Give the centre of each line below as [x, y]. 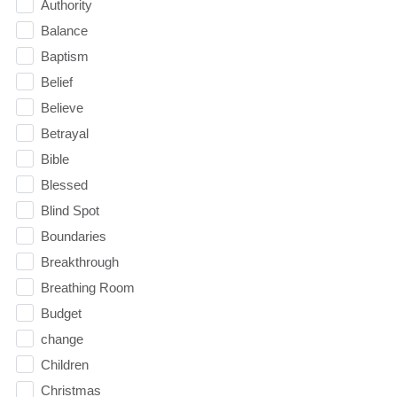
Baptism [64, 56]
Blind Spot [70, 210]
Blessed [64, 184]
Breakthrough [79, 261]
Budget [61, 313]
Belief [56, 82]
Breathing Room [87, 287]
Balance [64, 30]
